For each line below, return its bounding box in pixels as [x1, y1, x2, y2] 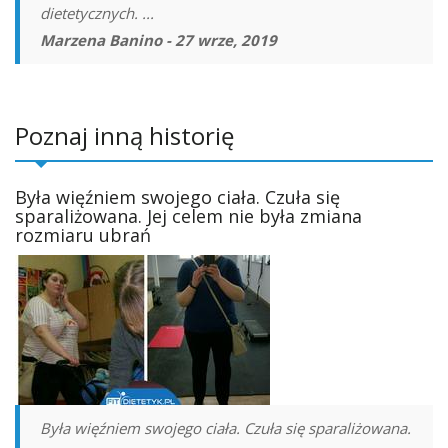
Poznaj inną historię [15, 119, 234, 152]
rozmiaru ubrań [15, 223, 151, 247]
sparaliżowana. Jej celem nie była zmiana [15, 204, 362, 228]
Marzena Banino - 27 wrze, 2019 [40, 30, 277, 50]
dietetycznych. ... [40, 3, 154, 23]
